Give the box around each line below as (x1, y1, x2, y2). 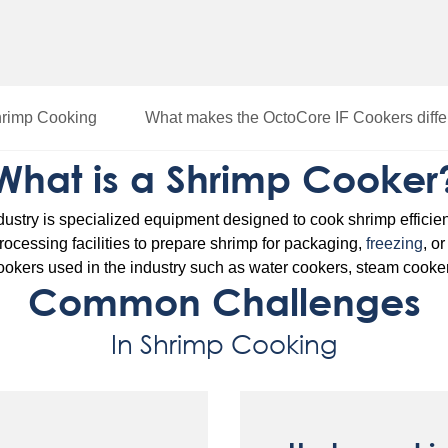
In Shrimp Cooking (110, 327, 338, 359)
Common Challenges (27, 280, 421, 324)
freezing (366, 235, 423, 252)
